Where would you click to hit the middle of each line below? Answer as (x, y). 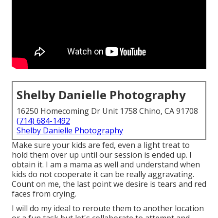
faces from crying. (44, 194)
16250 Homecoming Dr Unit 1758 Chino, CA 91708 (107, 111)
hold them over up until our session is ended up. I (102, 155)
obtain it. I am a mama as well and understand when (106, 165)
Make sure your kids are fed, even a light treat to (101, 145)
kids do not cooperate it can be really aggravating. (103, 174)
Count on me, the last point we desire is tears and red (109, 184)
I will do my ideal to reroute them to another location (108, 209)
